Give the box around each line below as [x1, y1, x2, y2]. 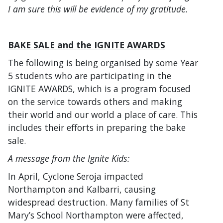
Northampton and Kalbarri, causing [8, 183, 156, 195]
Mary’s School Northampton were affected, [8, 209, 184, 221]
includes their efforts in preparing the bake [8, 121, 186, 133]
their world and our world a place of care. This [8, 108, 198, 120]
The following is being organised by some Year [8, 56, 198, 69]
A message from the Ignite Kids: [8, 152, 129, 164]
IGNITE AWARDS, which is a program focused [8, 82, 191, 95]
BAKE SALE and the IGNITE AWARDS [8, 38, 165, 51]
